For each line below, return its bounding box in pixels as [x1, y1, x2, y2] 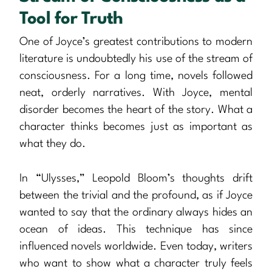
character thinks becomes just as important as [19, 121, 253, 132]
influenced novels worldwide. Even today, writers [19, 240, 253, 252]
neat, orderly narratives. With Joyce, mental [19, 87, 253, 98]
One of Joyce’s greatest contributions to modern [19, 36, 253, 47]
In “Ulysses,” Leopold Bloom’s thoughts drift [19, 172, 253, 184]
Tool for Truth [19, 10, 123, 28]
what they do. [19, 138, 86, 149]
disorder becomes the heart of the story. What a [19, 104, 253, 115]
